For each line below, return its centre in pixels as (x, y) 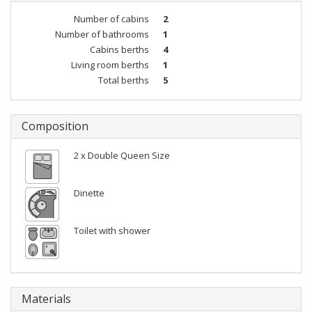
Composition (55, 126)
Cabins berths (119, 49)
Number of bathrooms (102, 34)
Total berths (124, 80)
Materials (46, 299)
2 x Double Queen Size (122, 155)
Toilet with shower (112, 231)
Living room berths (110, 65)
